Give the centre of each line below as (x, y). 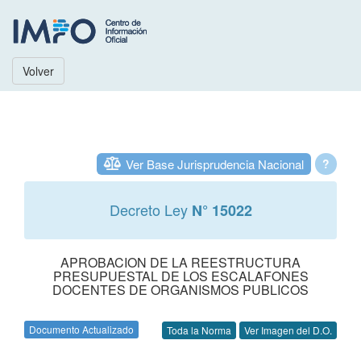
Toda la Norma (199, 330)
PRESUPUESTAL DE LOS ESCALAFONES (180, 276)
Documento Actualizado (81, 329)
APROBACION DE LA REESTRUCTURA (180, 262)
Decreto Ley (150, 210)
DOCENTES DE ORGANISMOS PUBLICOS (180, 290)
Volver (38, 71)
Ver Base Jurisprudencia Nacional (215, 164)
